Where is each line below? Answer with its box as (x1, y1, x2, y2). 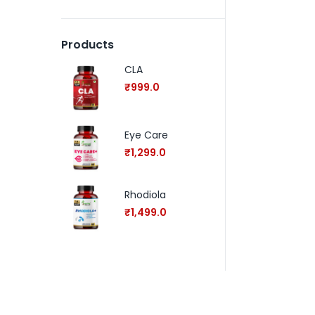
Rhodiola (124, 188, 166, 202)
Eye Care (124, 128, 168, 142)
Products (61, 37, 114, 53)
